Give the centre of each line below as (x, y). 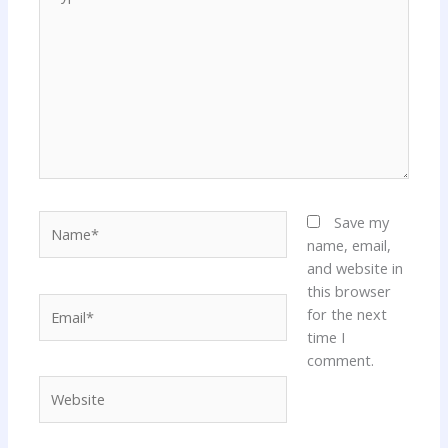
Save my (361, 222)
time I (325, 337)
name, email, (348, 245)
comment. (340, 360)
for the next (346, 314)
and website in (354, 268)
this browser (348, 291)
